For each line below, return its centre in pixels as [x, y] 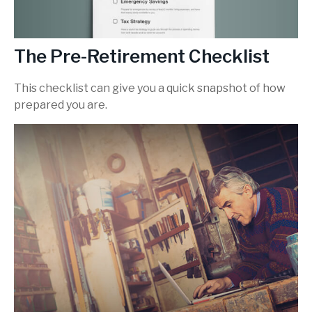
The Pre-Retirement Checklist [142, 56]
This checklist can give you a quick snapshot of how [150, 88]
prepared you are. [61, 105]
